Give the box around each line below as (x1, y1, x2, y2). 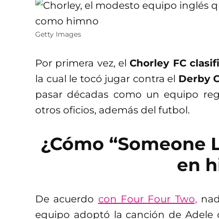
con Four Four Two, (98, 193, 197, 205)
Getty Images (35, 29, 81, 39)
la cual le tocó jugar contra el (35, 72, 178, 85)
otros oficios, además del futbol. (35, 104, 190, 116)
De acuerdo (35, 193, 98, 205)
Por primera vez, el (35, 57, 130, 69)
